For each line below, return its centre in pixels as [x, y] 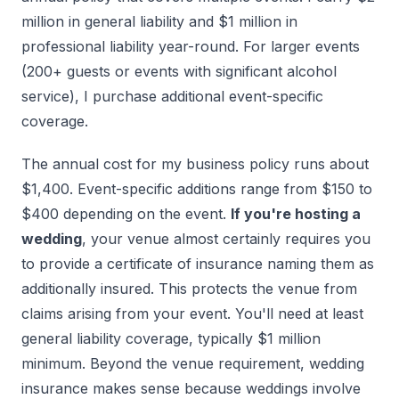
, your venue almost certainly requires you [226, 239]
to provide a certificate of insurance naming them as [198, 264]
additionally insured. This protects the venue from [189, 289]
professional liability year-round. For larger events [191, 47]
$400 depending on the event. [126, 214]
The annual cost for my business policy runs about [195, 164]
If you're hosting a [296, 214]
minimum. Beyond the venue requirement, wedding [193, 364]
